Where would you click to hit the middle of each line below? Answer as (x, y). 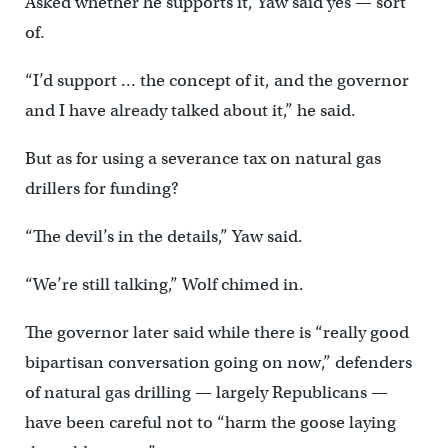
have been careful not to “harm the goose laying (210, 423)
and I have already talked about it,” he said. (190, 111)
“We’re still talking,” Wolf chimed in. (164, 285)
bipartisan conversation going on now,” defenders (218, 363)
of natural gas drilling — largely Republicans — (206, 393)
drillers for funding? (101, 189)
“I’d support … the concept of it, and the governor (216, 81)
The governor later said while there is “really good (216, 333)
